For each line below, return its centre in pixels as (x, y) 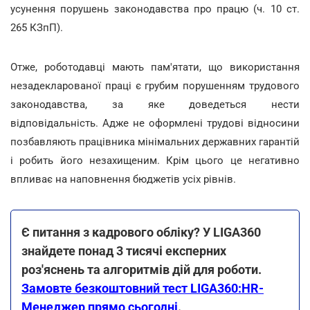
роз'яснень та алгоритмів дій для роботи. (142, 269)
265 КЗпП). (37, 27)
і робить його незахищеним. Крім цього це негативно (155, 160)
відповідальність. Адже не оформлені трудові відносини (155, 123)
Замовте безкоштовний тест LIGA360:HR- (143, 288)
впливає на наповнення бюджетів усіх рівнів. (123, 179)
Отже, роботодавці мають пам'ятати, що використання (155, 67)
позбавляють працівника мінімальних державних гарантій (155, 142)
